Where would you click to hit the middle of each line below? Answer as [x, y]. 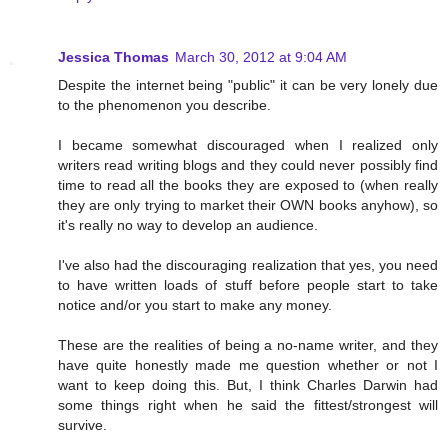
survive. [82, 424]
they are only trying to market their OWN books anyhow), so [248, 204]
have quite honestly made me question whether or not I [248, 364]
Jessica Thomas [113, 56]
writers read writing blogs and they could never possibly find [248, 164]
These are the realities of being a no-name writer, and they [248, 344]
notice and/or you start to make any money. [195, 304]
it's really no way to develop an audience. [188, 224]
